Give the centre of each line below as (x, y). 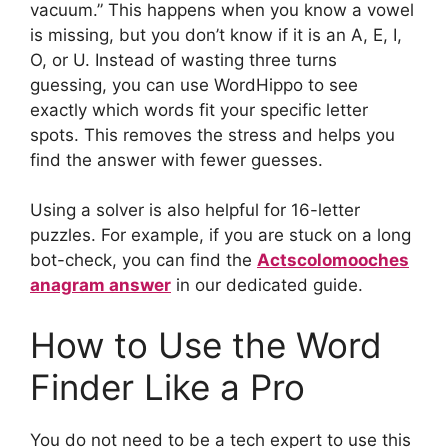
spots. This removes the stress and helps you (212, 134)
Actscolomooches (333, 260)
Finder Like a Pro (167, 386)
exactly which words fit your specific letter (199, 109)
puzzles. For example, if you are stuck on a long (220, 235)
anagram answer (100, 285)
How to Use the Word (206, 344)
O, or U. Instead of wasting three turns (183, 59)
